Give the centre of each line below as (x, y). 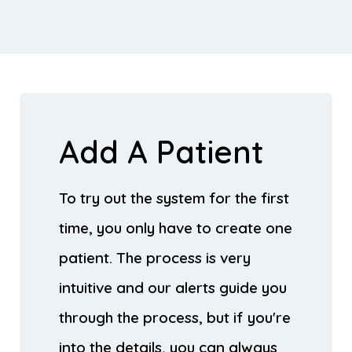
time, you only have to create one (176, 227)
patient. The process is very (155, 257)
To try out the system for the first (174, 198)
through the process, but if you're (175, 317)
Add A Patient (161, 151)
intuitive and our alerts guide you (173, 287)
